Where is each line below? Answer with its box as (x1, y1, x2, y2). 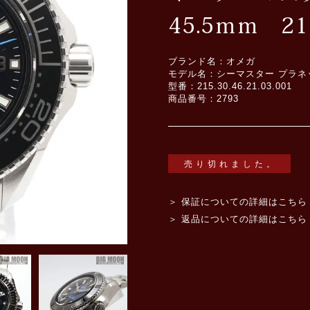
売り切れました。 (184, 159, 279, 168)
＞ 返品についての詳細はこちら (167, 215, 307, 224)
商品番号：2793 (167, 94, 239, 104)
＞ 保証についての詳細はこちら (167, 197, 307, 207)
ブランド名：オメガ (167, 57, 255, 66)
